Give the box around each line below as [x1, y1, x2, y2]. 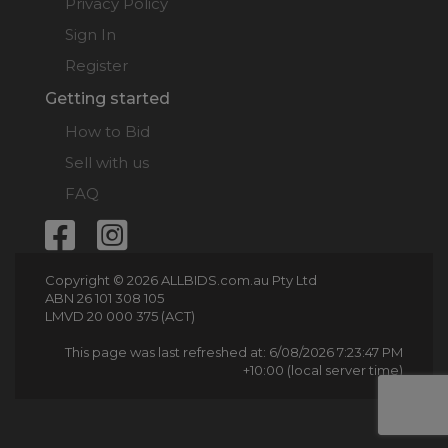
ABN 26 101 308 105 [45, 289, 164, 306]
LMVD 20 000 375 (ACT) [45, 307, 195, 324]
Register [65, 55, 128, 75]
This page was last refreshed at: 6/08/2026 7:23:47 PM [65, 343, 403, 360]
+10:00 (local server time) [243, 361, 403, 378]
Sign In [65, 24, 116, 44]
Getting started [45, 88, 170, 108]
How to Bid [65, 121, 150, 141]
